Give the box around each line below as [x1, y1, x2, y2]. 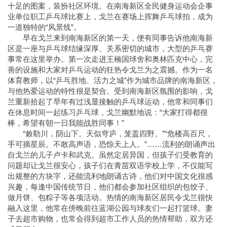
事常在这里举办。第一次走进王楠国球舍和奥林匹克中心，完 [8, 55, 213, 64]
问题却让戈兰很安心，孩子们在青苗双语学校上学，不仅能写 [8, 161, 213, 170]
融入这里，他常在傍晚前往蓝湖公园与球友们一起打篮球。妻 [8, 204, 213, 213]
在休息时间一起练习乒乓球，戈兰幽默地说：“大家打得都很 [8, 108, 208, 117]
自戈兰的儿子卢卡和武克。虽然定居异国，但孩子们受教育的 [8, 150, 213, 160]
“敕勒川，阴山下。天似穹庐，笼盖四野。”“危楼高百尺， [23, 129, 213, 138]
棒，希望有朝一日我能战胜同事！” [8, 119, 124, 128]
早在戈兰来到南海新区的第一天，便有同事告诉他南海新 [23, 33, 213, 43]
